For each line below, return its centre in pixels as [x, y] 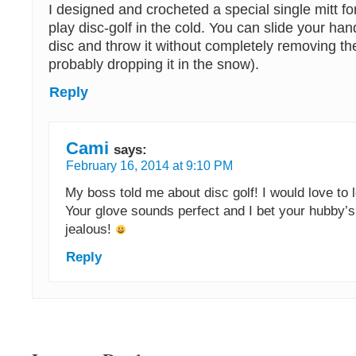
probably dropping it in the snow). [154, 65]
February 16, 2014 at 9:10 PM [149, 165]
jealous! [90, 228]
